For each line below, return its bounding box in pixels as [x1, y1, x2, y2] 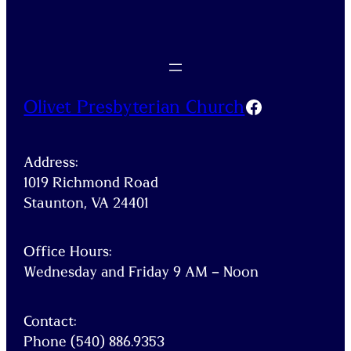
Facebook [244, 96, 327, 116]
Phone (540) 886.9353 [24, 334, 165, 349]
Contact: [24, 313, 78, 329]
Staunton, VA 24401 [24, 195, 150, 211]
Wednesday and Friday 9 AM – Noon [24, 265, 259, 280]
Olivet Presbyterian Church [24, 98, 245, 117]
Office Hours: [24, 244, 113, 260]
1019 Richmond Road [24, 175, 159, 190]
